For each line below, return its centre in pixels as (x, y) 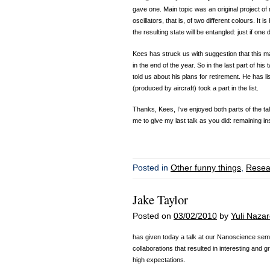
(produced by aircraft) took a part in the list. (196, 88)
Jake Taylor (160, 200)
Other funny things (206, 168)
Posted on (153, 216)
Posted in (150, 168)
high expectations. (159, 260)
